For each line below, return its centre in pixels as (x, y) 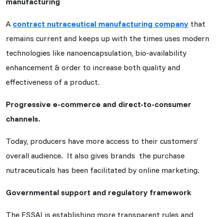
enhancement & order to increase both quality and (93, 67)
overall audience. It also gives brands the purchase (95, 155)
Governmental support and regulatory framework (99, 192)
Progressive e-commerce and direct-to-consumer (99, 104)
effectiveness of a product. (53, 82)
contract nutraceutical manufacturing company (101, 23)
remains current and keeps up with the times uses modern (108, 38)
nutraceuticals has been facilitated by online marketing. (103, 170)
